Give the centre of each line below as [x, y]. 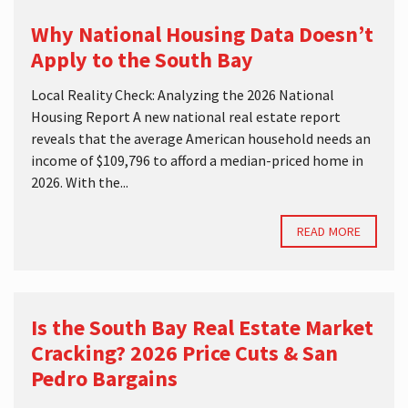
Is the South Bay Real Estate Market [202, 327]
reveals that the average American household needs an [201, 138]
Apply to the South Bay [142, 60]
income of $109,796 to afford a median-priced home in [197, 160]
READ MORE [329, 231]
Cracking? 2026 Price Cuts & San [184, 353]
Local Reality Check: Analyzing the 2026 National [183, 95]
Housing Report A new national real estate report [186, 117]
